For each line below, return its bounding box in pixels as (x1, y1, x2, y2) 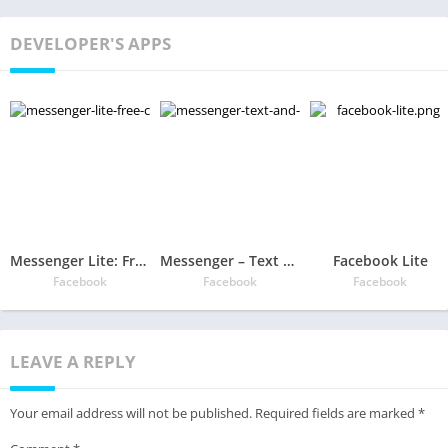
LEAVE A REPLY (10, 349, 136, 373)
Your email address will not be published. (10, 403, 252, 422)
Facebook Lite (332, 250, 428, 270)
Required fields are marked (255, 403, 418, 422)
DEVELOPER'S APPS (10, 31, 171, 55)
